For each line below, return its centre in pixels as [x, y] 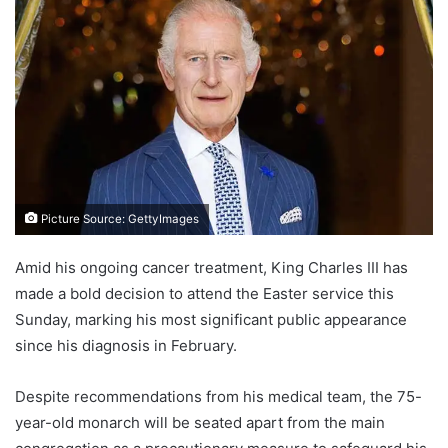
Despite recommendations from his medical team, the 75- [218, 396]
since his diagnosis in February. [126, 345]
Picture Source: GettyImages [118, 218]
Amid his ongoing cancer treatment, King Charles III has [211, 267]
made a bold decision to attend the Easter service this [204, 293]
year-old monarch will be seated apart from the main [200, 422]
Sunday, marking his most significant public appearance [211, 319]
